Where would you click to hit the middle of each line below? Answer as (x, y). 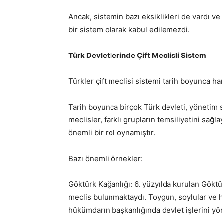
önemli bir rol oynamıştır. (112, 132)
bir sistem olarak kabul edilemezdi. (129, 29)
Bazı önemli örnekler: (106, 158)
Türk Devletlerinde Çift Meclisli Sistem (137, 55)
